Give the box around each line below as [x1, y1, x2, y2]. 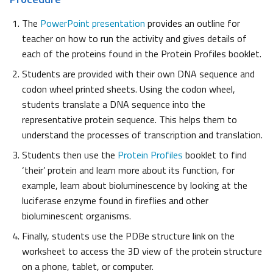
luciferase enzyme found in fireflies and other [22, 193, 208, 208]
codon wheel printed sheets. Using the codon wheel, [22, 81, 235, 96]
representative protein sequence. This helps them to [22, 112, 237, 127]
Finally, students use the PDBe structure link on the [22, 228, 235, 243]
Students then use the [22, 147, 118, 162]
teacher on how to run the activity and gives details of [22, 30, 247, 46]
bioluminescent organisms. [22, 208, 131, 223]
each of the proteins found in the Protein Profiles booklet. [22, 46, 261, 61]
